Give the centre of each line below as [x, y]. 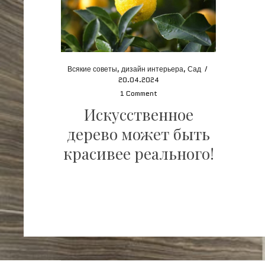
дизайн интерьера [153, 69]
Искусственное [138, 115]
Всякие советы [93, 69]
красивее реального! [138, 154]
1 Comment [138, 93]
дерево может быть [139, 134]
